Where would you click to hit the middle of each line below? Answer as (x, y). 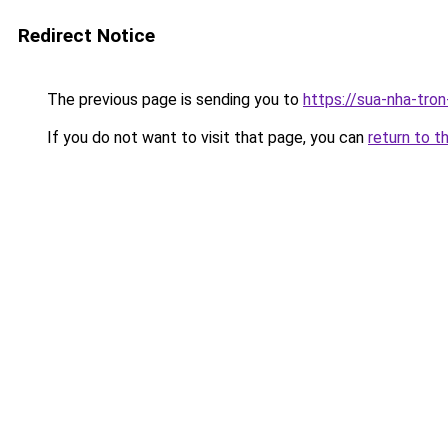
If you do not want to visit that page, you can (205, 137)
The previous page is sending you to (173, 99)
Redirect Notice (86, 35)
